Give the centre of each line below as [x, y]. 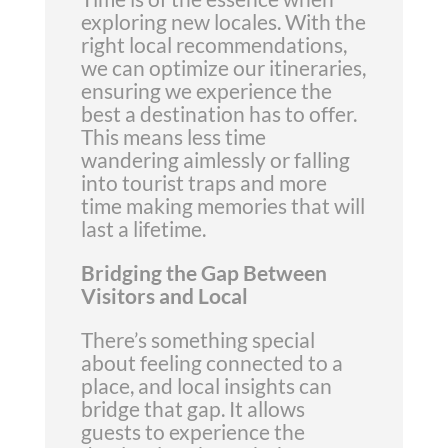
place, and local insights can [206, 385]
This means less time [173, 136]
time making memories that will [222, 205]
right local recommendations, [213, 44]
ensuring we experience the [206, 90]
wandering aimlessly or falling [215, 159]
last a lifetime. [143, 228]
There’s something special [197, 339]
